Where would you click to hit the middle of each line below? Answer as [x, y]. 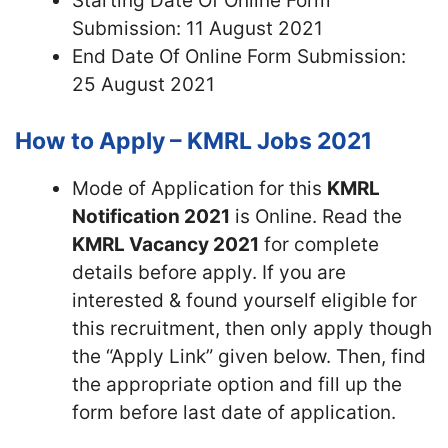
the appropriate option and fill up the [237, 384]
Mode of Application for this [199, 188]
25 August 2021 [143, 84]
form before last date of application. [234, 412]
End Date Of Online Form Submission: [239, 56]
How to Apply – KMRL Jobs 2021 [193, 140]
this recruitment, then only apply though [252, 328]
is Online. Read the [316, 216]
